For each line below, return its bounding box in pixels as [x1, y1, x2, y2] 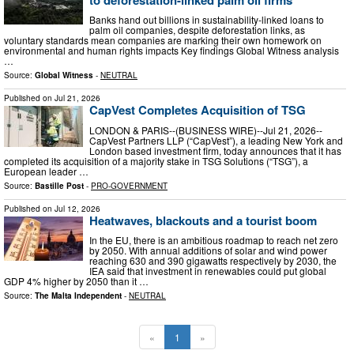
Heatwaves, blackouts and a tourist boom [89, 211, 317, 229]
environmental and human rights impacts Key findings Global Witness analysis [4, 43, 339, 58]
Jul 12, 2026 [55, 202, 100, 214]
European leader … [4, 164, 88, 178]
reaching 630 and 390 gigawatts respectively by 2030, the [89, 254, 337, 268]
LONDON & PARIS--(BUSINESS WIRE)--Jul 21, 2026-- [89, 122, 322, 137]
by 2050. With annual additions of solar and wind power [89, 243, 327, 258]
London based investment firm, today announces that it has [89, 143, 341, 157]
